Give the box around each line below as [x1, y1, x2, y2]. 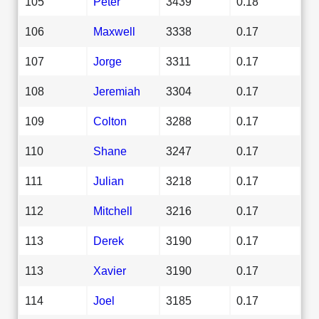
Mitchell [93, 204, 132, 217]
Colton [93, 114, 127, 127]
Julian [93, 174, 124, 187]
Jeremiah [93, 84, 140, 98]
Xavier [93, 263, 126, 277]
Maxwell [93, 24, 135, 38]
